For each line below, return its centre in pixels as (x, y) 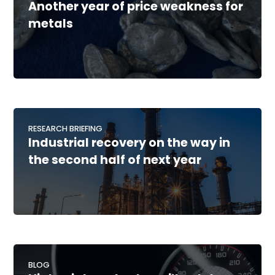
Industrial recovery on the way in (130, 143)
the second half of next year (115, 160)
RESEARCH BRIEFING (66, 129)
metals (51, 24)
